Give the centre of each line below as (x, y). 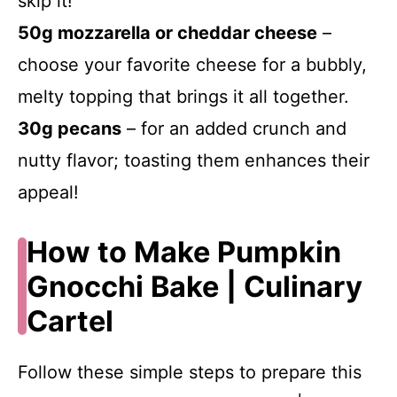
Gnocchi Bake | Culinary (194, 286)
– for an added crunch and (234, 128)
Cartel (70, 321)
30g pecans (70, 128)
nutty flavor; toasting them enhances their (194, 160)
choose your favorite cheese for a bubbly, (192, 64)
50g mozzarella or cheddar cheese (167, 32)
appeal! (48, 192)
